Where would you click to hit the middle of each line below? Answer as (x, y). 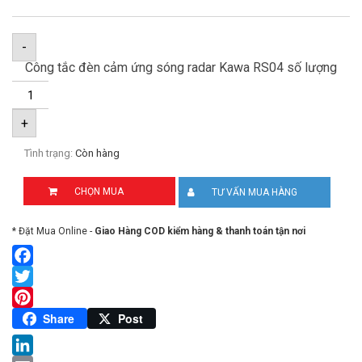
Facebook (40, 276)
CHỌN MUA (99, 191)
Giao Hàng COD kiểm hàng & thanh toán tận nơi (200, 231)
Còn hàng (97, 153)
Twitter (32, 297)
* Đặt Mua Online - (53, 231)
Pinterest (38, 318)
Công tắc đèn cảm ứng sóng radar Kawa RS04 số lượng (181, 67)
